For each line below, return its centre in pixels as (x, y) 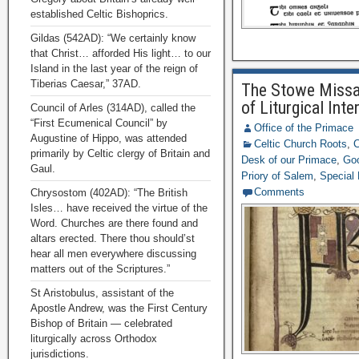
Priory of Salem (278, 176)
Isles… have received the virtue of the (119, 208)
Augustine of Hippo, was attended (109, 138)
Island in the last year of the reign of (114, 69)
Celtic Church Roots (301, 144)
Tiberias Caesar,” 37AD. (86, 84)
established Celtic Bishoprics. (99, 14)
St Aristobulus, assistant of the (102, 293)
